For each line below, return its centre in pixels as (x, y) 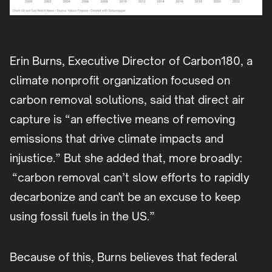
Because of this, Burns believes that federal (124, 257)
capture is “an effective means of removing (122, 119)
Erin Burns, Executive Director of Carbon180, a (131, 60)
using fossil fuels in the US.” (82, 216)
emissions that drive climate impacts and (117, 138)
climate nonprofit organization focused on (120, 80)
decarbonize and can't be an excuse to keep (125, 196)
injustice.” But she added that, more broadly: (126, 158)
